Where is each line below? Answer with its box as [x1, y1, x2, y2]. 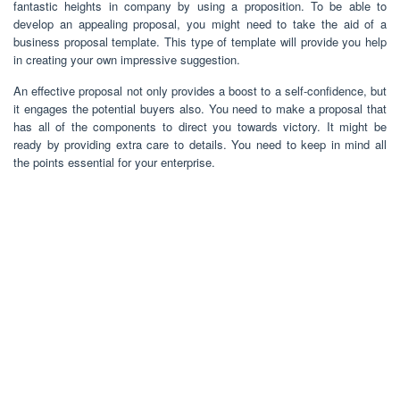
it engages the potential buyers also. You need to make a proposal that [13, 99, 387, 117]
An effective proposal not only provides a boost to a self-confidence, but [13, 81, 387, 99]
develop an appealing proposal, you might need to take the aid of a [13, 14, 387, 32]
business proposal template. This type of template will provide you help [13, 32, 387, 50]
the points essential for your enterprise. [13, 153, 215, 171]
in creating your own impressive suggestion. [13, 50, 240, 68]
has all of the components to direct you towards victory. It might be [13, 117, 387, 135]
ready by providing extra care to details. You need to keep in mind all [13, 135, 387, 153]
